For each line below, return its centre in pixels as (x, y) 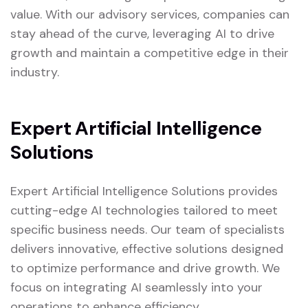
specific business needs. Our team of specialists (147, 230)
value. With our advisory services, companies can (150, 15)
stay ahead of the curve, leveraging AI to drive (142, 34)
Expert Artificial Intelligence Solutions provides (144, 191)
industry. (35, 73)
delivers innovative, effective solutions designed (147, 249)
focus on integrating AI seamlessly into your (136, 288)
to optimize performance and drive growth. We (145, 268)
